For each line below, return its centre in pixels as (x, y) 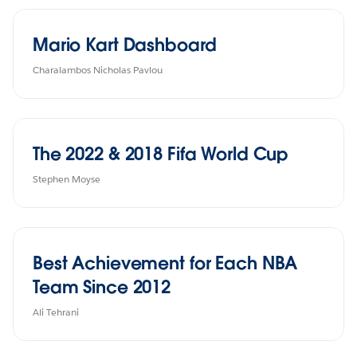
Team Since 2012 (102, 286)
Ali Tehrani (56, 312)
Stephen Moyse (67, 178)
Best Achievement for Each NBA (165, 263)
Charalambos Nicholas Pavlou (98, 69)
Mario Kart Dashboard (125, 44)
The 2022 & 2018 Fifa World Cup (161, 153)
